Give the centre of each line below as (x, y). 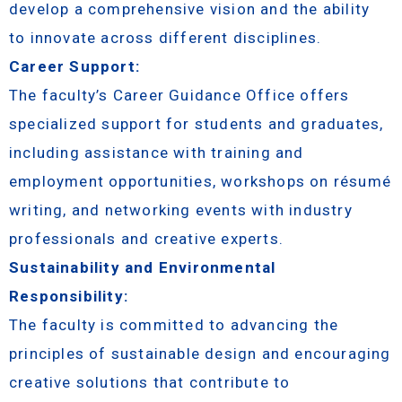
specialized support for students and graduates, (197, 123)
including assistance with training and (157, 152)
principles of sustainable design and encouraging (200, 353)
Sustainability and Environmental (143, 267)
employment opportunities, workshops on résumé (201, 181)
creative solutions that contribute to (150, 382)
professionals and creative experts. (146, 238)
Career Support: (74, 66)
